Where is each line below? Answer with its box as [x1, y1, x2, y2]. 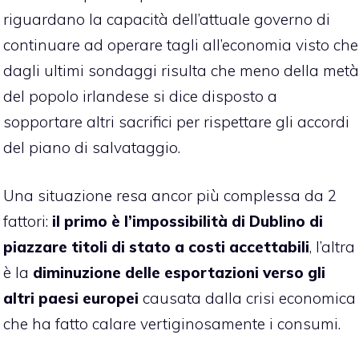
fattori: [3, 212, 48, 232]
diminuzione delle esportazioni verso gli [33, 263, 325, 283]
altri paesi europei [3, 288, 139, 309]
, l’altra [309, 237, 355, 257]
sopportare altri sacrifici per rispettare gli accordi [3, 111, 349, 131]
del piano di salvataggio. [3, 137, 180, 157]
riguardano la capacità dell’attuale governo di [3, 9, 330, 29]
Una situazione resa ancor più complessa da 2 [3, 186, 337, 206]
